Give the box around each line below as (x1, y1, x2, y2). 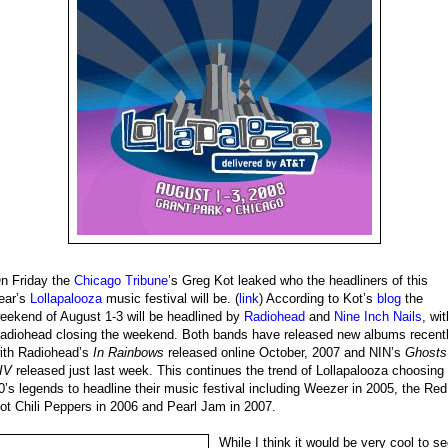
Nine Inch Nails (334, 309, 422, 324)
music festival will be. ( (102, 291, 239, 306)
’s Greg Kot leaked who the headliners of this (168, 273, 428, 288)
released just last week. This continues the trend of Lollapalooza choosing (12, 363, 444, 378)
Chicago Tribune (74, 273, 168, 288)
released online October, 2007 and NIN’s (164, 345, 405, 360)
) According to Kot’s (259, 291, 377, 306)
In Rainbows (93, 345, 164, 360)
